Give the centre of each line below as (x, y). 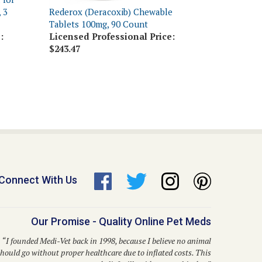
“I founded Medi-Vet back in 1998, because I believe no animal (106, 223)
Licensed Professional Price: (112, 18)
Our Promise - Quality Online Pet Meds (121, 204)
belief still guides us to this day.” (156, 246)
